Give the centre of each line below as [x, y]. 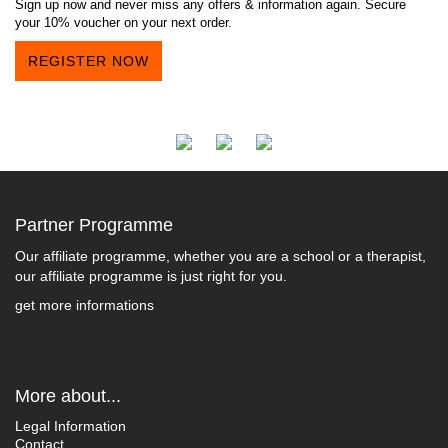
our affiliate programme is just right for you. [151, 275]
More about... [68, 395]
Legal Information [70, 425]
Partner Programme [94, 224]
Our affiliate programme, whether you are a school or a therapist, [220, 255]
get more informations [84, 304]
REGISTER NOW [88, 60]
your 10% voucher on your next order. [123, 22]
